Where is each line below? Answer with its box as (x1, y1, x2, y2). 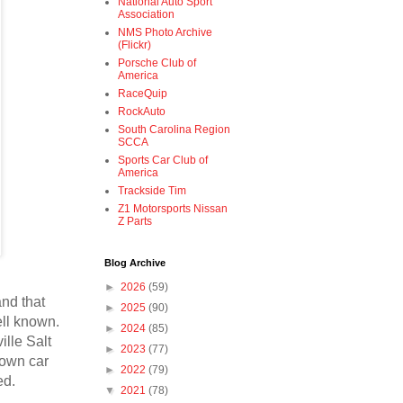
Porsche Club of (118, 57, 196, 70)
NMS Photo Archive (118, 26, 212, 40)
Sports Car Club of (118, 154, 208, 167)
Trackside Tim (118, 184, 186, 198)
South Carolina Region (118, 123, 230, 137)
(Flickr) (118, 39, 151, 52)
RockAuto (118, 105, 166, 119)
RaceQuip (118, 87, 167, 101)
